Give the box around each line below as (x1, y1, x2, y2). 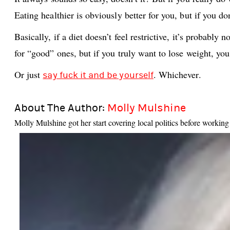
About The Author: (14, 102, 107, 114)
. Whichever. (153, 68, 201, 81)
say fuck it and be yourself (43, 70, 154, 81)
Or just (14, 68, 43, 81)
